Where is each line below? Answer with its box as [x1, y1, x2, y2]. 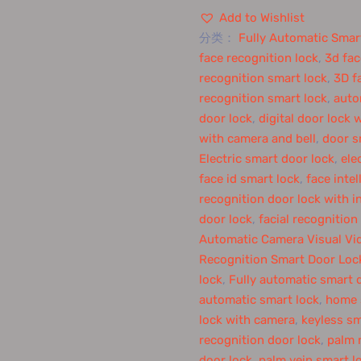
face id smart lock [198, 172, 300, 186]
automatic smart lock [198, 293, 319, 307]
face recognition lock [198, 51, 318, 65]
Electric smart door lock [198, 151, 334, 166]
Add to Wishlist [218, 10, 305, 25]
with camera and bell [198, 131, 316, 146]
